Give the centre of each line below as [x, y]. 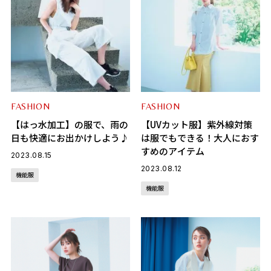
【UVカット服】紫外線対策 [196, 125]
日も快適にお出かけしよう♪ [70, 138]
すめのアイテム [172, 151]
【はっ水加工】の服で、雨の [69, 125]
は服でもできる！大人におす [200, 138]
